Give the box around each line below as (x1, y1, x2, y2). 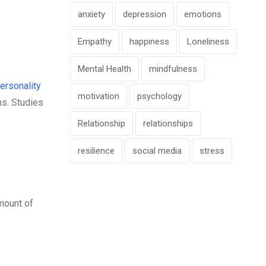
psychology (137, 90, 182, 102)
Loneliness (187, 36, 229, 47)
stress (199, 145, 224, 156)
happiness (129, 36, 169, 47)
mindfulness (149, 63, 197, 74)
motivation (78, 90, 119, 102)
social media (132, 145, 182, 156)
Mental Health (78, 63, 131, 74)
